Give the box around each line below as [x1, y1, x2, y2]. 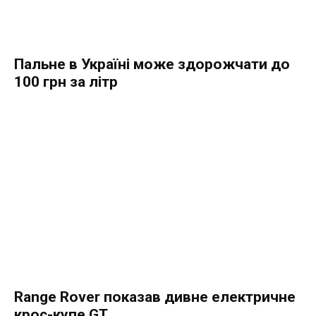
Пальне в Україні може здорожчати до [14, 56, 290, 73]
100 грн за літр [14, 73, 118, 91]
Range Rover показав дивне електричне [14, 288, 296, 306]
